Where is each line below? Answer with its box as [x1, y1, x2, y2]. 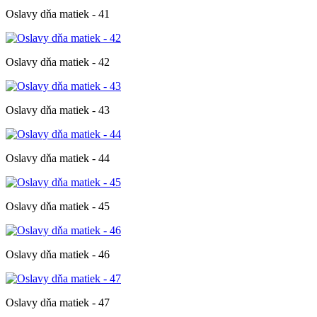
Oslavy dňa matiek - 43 [6, 103, 110, 116]
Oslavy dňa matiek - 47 [6, 296, 110, 309]
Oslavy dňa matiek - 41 [6, 7, 110, 20]
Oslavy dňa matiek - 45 [6, 200, 110, 212]
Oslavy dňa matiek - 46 [6, 248, 110, 260]
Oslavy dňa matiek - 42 [6, 55, 110, 68]
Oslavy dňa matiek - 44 [6, 151, 110, 164]
